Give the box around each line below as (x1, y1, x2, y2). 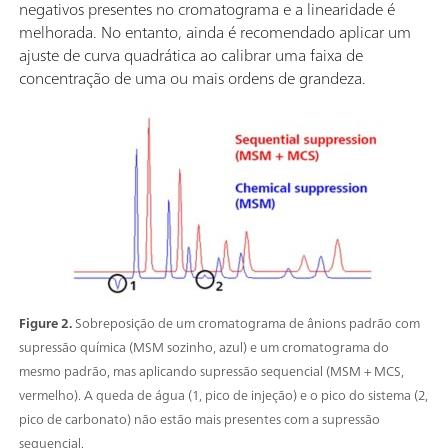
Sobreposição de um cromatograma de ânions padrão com (75, 311, 420, 335)
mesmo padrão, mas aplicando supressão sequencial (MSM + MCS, (19, 359, 404, 383)
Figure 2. (19, 311, 75, 335)
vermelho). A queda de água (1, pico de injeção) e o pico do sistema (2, (19, 383, 428, 407)
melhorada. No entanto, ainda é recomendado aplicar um (19, 17, 411, 46)
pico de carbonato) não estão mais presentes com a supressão (19, 407, 380, 431)
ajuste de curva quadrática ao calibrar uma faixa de (19, 40, 363, 69)
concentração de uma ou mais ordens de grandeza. (19, 63, 366, 92)
